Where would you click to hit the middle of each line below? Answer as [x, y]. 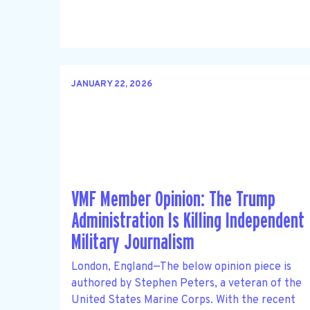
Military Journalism [133, 243]
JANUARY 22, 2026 [112, 85]
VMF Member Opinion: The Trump [173, 200]
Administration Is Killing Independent [188, 221]
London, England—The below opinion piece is [181, 267]
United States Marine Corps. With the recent [183, 300]
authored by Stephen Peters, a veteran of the [186, 283]
